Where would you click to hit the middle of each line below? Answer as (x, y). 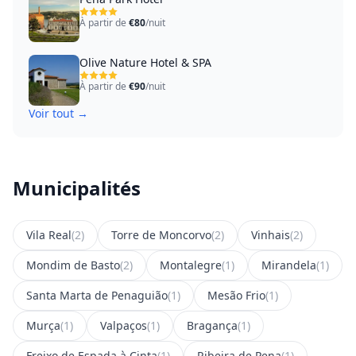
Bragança (212, 325)
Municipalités (77, 188)
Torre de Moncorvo (161, 235)
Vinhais (271, 235)
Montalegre (191, 265)
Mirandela (289, 265)
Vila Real (49, 235)
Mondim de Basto (73, 265)
